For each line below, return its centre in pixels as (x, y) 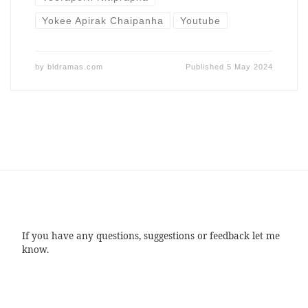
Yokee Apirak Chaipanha (102, 20)
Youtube (201, 20)
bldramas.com (75, 67)
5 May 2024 (250, 67)
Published (207, 67)
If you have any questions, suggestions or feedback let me (151, 235)
